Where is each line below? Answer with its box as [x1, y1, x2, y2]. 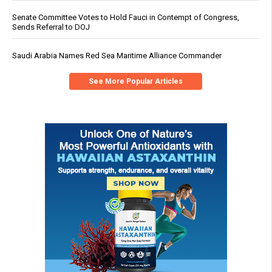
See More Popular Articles [89, 76, 183, 86]
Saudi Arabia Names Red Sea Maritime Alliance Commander [12, 50, 222, 60]
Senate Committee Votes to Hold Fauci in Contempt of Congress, [12, 12, 239, 22]
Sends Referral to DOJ [12, 22, 90, 32]
